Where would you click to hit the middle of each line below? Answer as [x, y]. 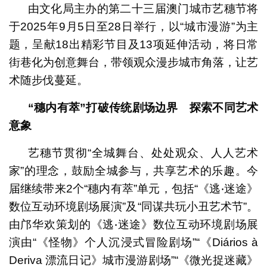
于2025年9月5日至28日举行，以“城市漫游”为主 [133, 27]
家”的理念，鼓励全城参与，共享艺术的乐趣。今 [133, 171]
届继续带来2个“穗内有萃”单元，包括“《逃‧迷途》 [133, 189]
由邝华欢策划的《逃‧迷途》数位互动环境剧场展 [133, 225]
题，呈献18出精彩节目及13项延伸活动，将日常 [133, 45]
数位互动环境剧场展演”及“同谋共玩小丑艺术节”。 [133, 207]
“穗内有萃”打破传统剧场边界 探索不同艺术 [143, 108]
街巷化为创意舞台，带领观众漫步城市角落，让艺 [133, 63]
